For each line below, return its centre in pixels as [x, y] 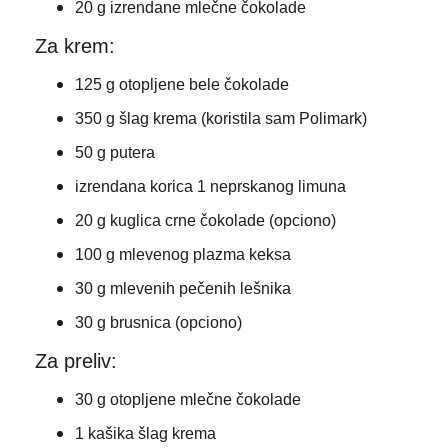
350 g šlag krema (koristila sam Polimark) [220, 118]
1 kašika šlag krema [145, 433]
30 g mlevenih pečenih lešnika [182, 288]
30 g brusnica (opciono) [158, 322]
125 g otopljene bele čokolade [181, 84]
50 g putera [114, 152]
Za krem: [74, 45]
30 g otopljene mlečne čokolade [187, 399]
